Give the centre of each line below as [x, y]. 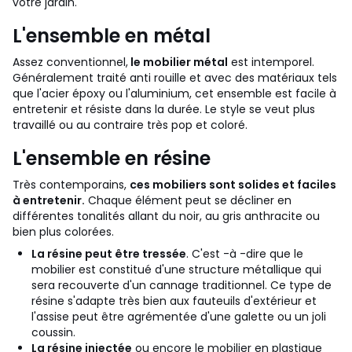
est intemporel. [271, 62]
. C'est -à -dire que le [245, 254]
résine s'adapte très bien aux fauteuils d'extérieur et [174, 301]
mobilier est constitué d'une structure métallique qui [176, 269]
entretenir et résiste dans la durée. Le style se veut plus [164, 109]
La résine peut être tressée [109, 254]
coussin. [53, 332]
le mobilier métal [178, 62]
